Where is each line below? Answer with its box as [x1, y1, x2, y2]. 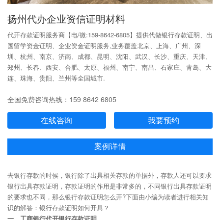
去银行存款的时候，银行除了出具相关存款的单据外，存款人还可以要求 [7, 170, 212, 180]
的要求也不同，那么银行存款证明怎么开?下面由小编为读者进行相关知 [7, 192, 209, 201]
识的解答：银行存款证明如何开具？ [7, 202, 110, 212]
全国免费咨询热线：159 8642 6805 [7, 94, 116, 104]
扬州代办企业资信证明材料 [7, 13, 125, 25]
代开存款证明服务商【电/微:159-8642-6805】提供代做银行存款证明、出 [7, 29, 213, 39]
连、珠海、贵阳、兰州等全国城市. [7, 73, 105, 82]
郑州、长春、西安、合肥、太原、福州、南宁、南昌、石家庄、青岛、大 [7, 62, 212, 72]
